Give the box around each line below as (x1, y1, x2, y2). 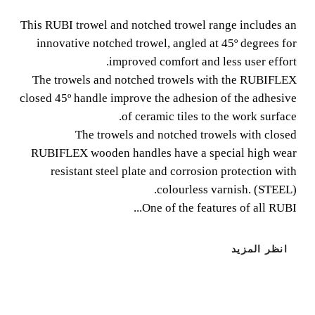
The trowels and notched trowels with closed (75, 127, 297, 141)
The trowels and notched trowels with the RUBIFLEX (32, 72, 297, 86)
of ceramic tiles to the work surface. (122, 109, 297, 123)
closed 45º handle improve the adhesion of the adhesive (20, 91, 297, 105)
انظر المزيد (231, 244, 288, 255)
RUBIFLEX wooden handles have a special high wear (31, 146, 297, 160)
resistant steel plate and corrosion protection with (51, 164, 297, 178)
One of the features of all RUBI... (142, 200, 297, 214)
